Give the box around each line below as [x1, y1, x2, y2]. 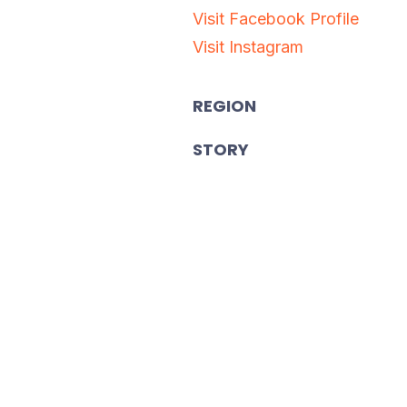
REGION [193, 94, 256, 117]
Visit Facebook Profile [193, 8, 359, 28]
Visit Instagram [193, 36, 303, 56]
